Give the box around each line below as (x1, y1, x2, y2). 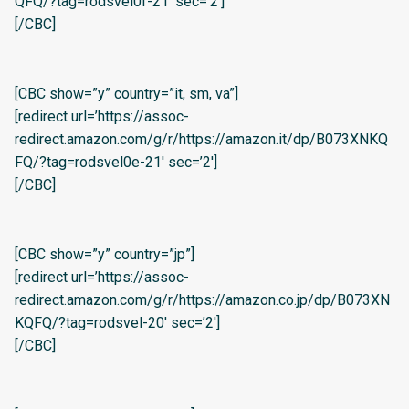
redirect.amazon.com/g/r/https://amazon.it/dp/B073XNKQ (15, 131, 388, 149)
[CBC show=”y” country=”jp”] (15, 245, 194, 263)
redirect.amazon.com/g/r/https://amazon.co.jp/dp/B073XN (15, 290, 390, 309)
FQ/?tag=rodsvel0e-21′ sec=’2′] (15, 153, 217, 172)
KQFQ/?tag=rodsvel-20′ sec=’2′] (15, 313, 220, 331)
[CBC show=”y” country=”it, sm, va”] (15, 85, 238, 103)
